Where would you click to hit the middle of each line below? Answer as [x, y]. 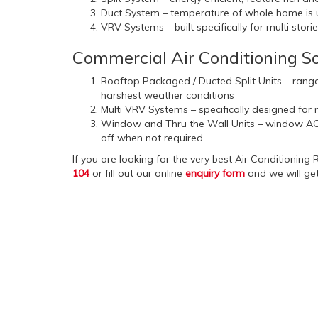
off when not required [152, 138]
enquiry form [215, 174]
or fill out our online [137, 174]
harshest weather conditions [168, 95]
